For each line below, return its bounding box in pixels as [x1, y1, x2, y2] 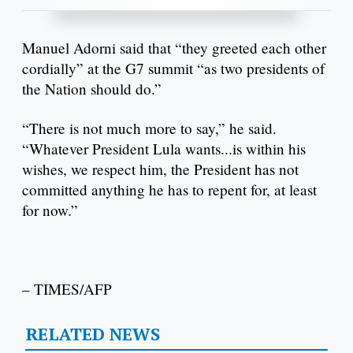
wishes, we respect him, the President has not [22, 159, 299, 180]
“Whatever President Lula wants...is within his [22, 139, 306, 159]
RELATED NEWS [24, 321, 160, 345]
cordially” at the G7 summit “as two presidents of [22, 58, 325, 79]
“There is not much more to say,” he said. [22, 118, 277, 139]
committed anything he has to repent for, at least [22, 180, 317, 200]
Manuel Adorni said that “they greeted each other [22, 38, 326, 58]
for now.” [22, 200, 78, 221]
